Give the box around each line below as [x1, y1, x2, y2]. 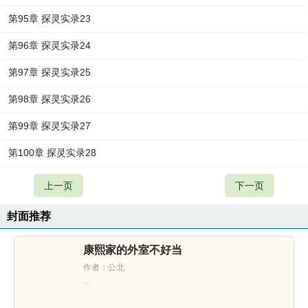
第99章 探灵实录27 [8, 120, 91, 131]
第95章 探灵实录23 [8, 13, 91, 24]
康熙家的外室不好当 [83, 244, 182, 256]
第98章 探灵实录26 [8, 93, 91, 104]
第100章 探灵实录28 [8, 147, 97, 158]
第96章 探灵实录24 [8, 40, 91, 51]
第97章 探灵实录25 [8, 67, 91, 78]
